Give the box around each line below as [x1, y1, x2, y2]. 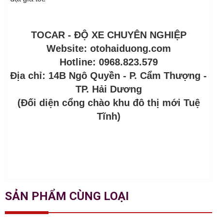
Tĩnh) [96, 110, 121, 122]
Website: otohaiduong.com [46, 43, 171, 54]
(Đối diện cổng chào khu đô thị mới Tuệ [17, 97, 200, 108]
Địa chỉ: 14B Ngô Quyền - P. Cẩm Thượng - [10, 70, 207, 81]
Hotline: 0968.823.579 [59, 56, 158, 67]
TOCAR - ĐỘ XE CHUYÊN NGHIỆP [31, 29, 186, 40]
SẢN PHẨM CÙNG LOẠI [5, 189, 129, 203]
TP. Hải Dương [75, 83, 142, 94]
